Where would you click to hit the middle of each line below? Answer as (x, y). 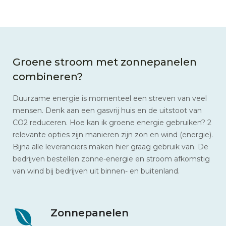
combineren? (48, 76)
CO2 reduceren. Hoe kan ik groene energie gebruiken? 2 (112, 122)
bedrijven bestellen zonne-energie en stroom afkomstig (111, 159)
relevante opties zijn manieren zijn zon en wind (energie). (113, 134)
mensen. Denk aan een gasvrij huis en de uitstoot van (107, 110)
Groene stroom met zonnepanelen (105, 62)
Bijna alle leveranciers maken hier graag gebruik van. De (110, 147)
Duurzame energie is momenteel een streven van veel (110, 98)
